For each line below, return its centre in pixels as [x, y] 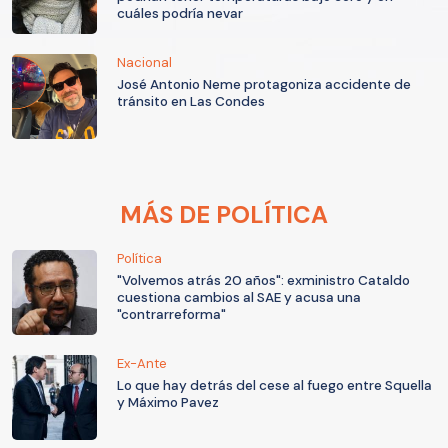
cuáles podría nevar [180, 13]
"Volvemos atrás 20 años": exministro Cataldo [263, 280]
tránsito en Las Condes [191, 101]
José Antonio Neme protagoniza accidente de [264, 84]
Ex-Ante [142, 363]
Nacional [144, 62]
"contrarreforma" [171, 314]
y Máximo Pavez [168, 402]
